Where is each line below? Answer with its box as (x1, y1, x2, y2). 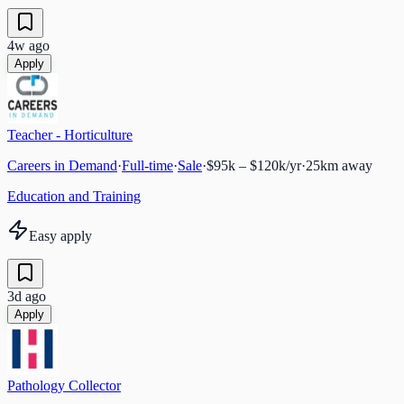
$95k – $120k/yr (207, 157, 301, 173)
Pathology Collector (7, 377, 121, 393)
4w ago (7, 37, 50, 53)
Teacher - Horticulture (7, 126, 133, 142)
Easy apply (29, 227, 92, 243)
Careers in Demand (7, 157, 117, 173)
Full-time (122, 157, 173, 173)
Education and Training (7, 188, 141, 204)
